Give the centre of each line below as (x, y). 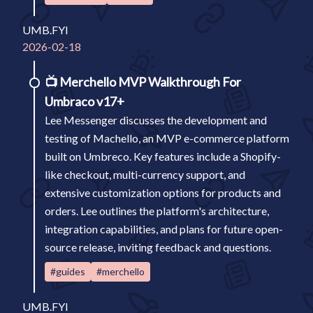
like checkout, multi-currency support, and (145, 174)
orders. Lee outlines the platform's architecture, (157, 211)
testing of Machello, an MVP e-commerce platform (167, 138)
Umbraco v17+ (85, 101)
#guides (68, 271)
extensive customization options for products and (163, 192)
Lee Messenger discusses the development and (156, 120)
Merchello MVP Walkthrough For (150, 82)
